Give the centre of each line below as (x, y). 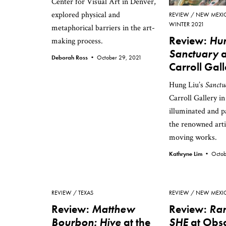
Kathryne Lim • (190, 154)
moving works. (193, 137)
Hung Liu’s (187, 85)
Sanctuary (194, 54)
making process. (77, 41)
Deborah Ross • (74, 58)
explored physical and (86, 15)
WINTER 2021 (187, 24)
